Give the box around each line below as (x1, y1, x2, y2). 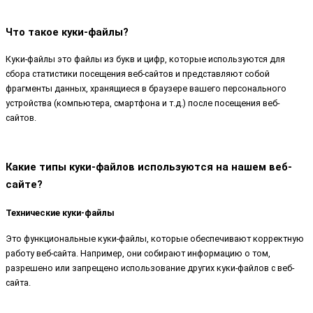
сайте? (6, 177, 43, 191)
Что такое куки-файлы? (6, 25, 129, 38)
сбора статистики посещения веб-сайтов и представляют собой (6, 68, 270, 79)
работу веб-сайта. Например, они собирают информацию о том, (6, 248, 270, 259)
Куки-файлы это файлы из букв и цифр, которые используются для (6, 53, 285, 64)
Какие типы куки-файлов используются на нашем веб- (6, 160, 292, 173)
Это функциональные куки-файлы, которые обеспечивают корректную (6, 233, 304, 245)
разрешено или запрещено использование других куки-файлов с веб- (6, 263, 294, 274)
